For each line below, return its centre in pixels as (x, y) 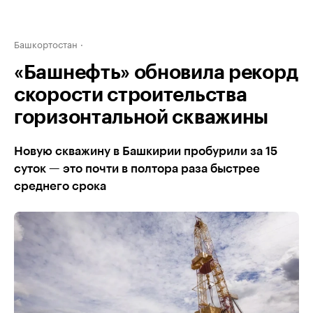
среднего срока (60, 186)
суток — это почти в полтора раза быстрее (137, 169)
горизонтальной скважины (141, 117)
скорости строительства (131, 95)
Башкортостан (46, 43)
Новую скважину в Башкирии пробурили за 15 (146, 151)
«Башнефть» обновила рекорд (156, 73)
